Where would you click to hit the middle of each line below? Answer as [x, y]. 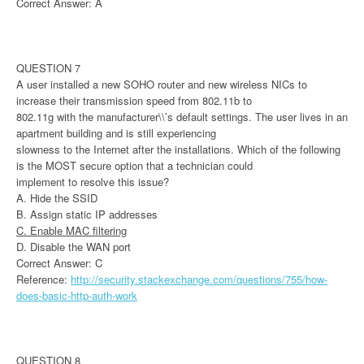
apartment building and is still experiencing [116, 132]
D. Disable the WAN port [74, 246]
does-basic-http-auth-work [77, 295]
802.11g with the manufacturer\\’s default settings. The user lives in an [182, 116]
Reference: [43, 279]
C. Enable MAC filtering [71, 230]
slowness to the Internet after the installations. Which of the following [178, 149]
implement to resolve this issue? [93, 181]
